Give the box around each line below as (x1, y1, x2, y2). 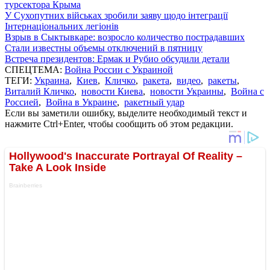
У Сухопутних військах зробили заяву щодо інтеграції (5, 10, 228, 20)
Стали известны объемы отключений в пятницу (5, 42, 202, 53)
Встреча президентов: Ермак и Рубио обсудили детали (5, 53, 230, 64)
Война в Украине (46, 96, 117, 107)
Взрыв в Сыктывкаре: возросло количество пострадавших (5, 31, 245, 42)
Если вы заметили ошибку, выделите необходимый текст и (5, 107, 247, 118)
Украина (34, 75, 69, 86)
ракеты (208, 75, 237, 86)
